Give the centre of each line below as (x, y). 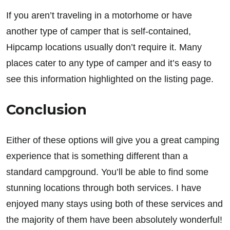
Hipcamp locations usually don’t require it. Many (104, 47)
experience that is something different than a (97, 156)
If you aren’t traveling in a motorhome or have (99, 16)
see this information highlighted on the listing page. (110, 79)
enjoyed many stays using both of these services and (114, 204)
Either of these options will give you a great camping (113, 140)
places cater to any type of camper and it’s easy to (109, 63)
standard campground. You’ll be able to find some (107, 172)
